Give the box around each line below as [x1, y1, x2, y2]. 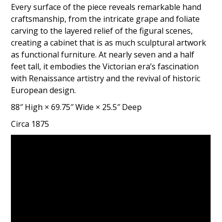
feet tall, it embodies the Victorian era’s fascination [11, 60, 199, 72]
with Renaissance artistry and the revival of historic [11, 72, 201, 84]
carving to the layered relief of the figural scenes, [11, 25, 193, 36]
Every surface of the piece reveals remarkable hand [11, 1, 202, 12]
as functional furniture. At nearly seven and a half [11, 49, 195, 60]
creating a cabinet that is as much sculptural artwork [11, 37, 207, 48]
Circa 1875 [11, 118, 50, 129]
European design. [11, 84, 76, 96]
